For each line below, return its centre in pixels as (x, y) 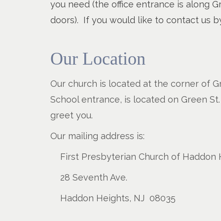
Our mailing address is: (97, 136)
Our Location (98, 59)
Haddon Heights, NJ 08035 (118, 198)
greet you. (74, 115)
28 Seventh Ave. (94, 178)
